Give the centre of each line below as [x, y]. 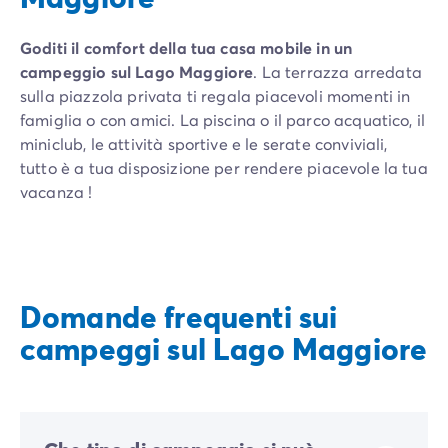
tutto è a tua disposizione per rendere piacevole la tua [224, 167]
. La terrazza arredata [337, 71]
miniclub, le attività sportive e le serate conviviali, [204, 143]
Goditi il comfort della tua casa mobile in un [186, 47]
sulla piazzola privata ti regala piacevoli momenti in [215, 95]
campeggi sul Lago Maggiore [224, 347]
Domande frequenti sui [179, 315]
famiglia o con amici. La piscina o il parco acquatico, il [223, 119]
